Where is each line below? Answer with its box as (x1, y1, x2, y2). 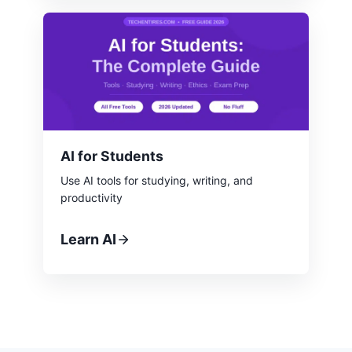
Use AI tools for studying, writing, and (60, 173, 253, 187)
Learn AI (60, 230, 116, 247)
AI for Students (60, 147, 163, 164)
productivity (60, 190, 123, 204)
